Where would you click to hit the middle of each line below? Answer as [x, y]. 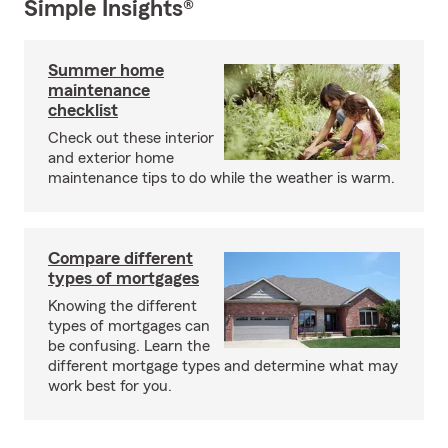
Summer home [106, 70]
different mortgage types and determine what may [223, 366]
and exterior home [111, 158]
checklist [83, 110]
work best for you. [110, 386]
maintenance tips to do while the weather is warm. [221, 178]
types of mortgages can [129, 326]
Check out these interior [131, 138]
